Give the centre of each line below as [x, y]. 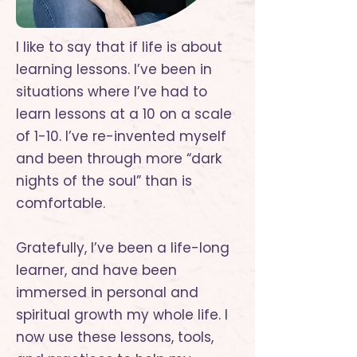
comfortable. [63, 203]
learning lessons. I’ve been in [114, 69]
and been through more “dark [119, 159]
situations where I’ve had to [112, 92]
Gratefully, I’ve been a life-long [123, 248]
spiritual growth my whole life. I [122, 315]
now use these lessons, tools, [115, 337]
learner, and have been [96, 270]
